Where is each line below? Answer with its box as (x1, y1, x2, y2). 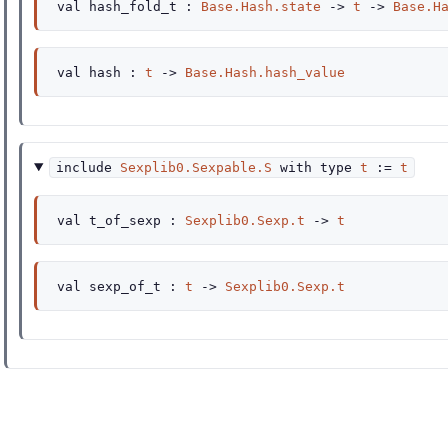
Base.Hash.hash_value (185, 65, 345, 80)
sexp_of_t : (81, 279, 185, 294)
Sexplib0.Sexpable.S (120, 160, 273, 175)
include (56, 160, 113, 175)
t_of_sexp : (81, 213, 185, 228)
